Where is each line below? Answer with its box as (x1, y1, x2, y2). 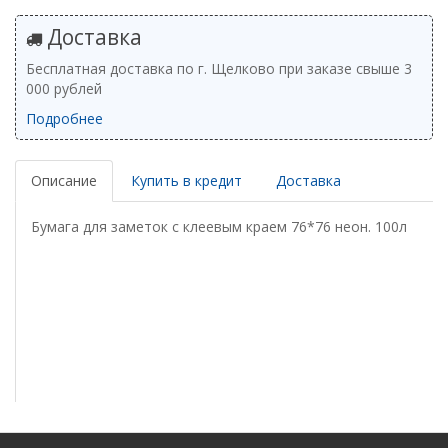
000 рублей (26, 79, 102, 98)
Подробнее (26, 109, 103, 128)
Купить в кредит (131, 171, 242, 190)
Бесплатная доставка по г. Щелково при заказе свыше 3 (26, 59, 412, 78)
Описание (31, 171, 97, 190)
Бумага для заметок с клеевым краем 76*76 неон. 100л (31, 217, 407, 236)
